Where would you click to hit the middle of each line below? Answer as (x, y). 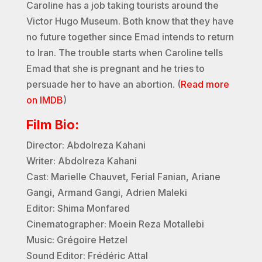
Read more (205, 85)
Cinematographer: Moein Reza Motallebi (115, 224)
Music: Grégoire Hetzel (77, 240)
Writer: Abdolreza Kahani (81, 161)
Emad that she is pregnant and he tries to (115, 69)
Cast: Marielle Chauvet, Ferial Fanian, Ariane (123, 177)
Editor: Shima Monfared (78, 208)
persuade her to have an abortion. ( (103, 85)
